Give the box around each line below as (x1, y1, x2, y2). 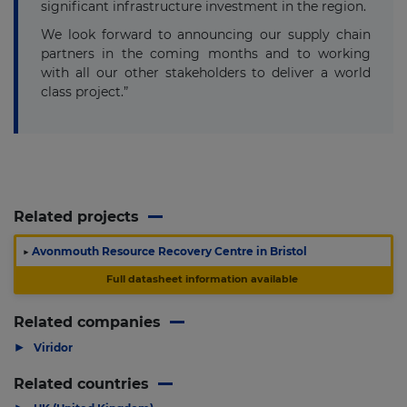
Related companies (14, 313, 161, 331)
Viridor (34, 340, 73, 354)
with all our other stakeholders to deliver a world (41, 65, 371, 81)
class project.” (41, 84, 128, 100)
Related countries (14, 374, 149, 392)
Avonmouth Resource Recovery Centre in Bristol (29, 243, 307, 258)
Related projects (14, 208, 139, 225)
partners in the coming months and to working (41, 45, 371, 62)
